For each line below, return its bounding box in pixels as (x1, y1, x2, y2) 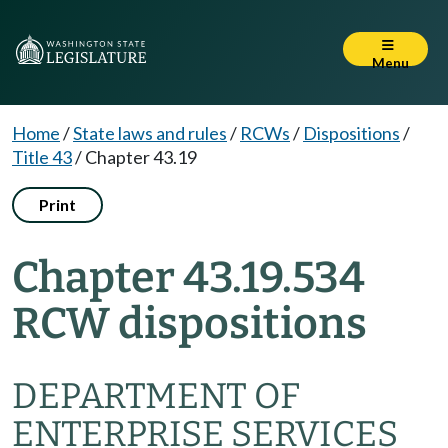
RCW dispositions (12, 298, 367, 349)
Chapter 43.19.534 (12, 252, 365, 303)
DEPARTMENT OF (12, 375, 300, 417)
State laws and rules (73, 122, 227, 144)
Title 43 (12, 146, 72, 168)
